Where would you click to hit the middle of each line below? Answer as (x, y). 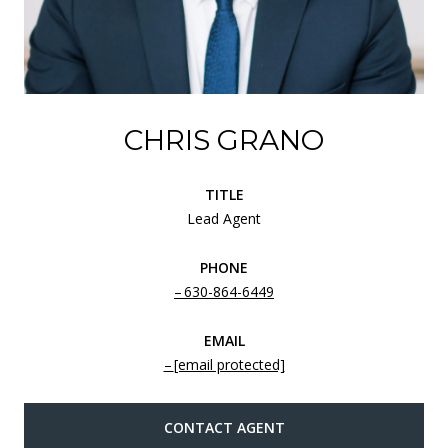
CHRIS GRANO (224, 139)
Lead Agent (224, 218)
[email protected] (229, 364)
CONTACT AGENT (224, 427)
